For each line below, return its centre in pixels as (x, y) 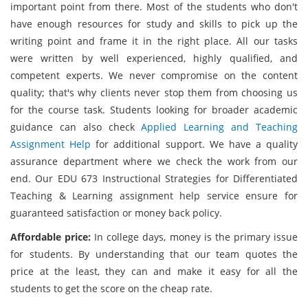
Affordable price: (51, 237)
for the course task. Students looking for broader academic (154, 110)
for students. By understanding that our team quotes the (154, 254)
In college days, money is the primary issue (195, 237)
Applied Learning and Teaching (220, 127)
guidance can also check (76, 127)
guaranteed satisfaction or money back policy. (116, 213)
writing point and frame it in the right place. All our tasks (154, 41)
